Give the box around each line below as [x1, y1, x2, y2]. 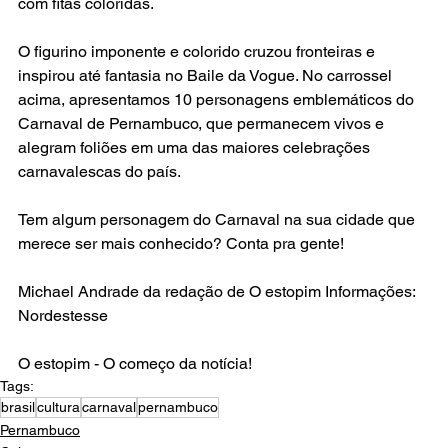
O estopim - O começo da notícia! [18, 353, 252, 373]
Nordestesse [18, 305, 112, 325]
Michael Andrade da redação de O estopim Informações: [18, 281, 419, 301]
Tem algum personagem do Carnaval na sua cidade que [18, 209, 419, 229]
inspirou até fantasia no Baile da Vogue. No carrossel [18, 65, 396, 85]
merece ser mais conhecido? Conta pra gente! [18, 233, 348, 253]
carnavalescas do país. [18, 161, 184, 181]
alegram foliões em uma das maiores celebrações [18, 137, 374, 157]
